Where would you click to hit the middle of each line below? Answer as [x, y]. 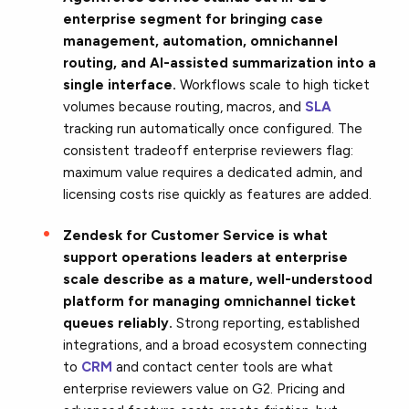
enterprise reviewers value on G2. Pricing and [204, 388]
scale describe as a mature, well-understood [218, 279]
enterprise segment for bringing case [194, 19]
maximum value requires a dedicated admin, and [213, 172]
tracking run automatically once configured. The [213, 128]
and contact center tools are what [223, 367]
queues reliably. [118, 323]
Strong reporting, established [267, 323]
